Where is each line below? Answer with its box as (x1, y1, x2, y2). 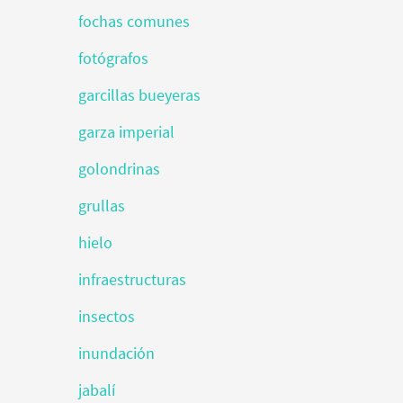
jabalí (78, 380, 115, 400)
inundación (78, 343, 155, 363)
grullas (78, 195, 125, 216)
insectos (78, 306, 135, 327)
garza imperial (78, 121, 175, 142)
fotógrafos (78, 48, 148, 68)
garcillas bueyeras (78, 85, 201, 105)
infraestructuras (78, 269, 186, 290)
